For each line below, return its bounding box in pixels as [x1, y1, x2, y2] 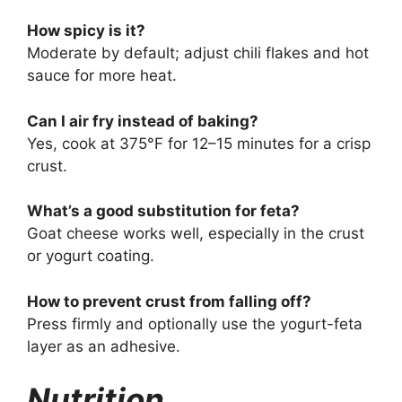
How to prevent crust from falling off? [27, 292, 311, 310]
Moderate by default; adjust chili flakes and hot [27, 44, 369, 62]
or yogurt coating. [27, 247, 154, 265]
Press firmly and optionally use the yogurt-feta [27, 314, 363, 333]
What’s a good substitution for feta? [27, 202, 300, 220]
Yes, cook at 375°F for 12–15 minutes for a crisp [27, 134, 371, 153]
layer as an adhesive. [27, 336, 180, 355]
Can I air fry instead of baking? [27, 111, 258, 130]
